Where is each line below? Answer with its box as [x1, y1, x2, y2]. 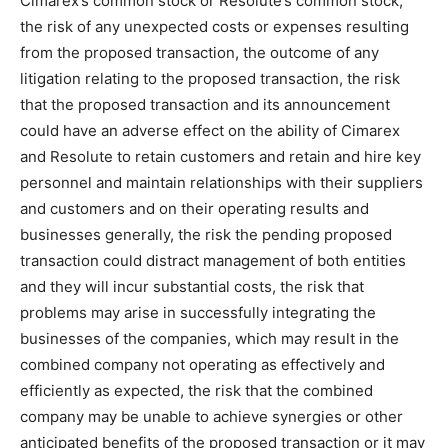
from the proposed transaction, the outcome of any [20, 43, 379, 62]
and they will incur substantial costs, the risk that [20, 277, 364, 296]
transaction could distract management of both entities [20, 251, 406, 270]
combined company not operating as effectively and [20, 355, 385, 374]
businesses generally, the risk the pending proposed [20, 225, 392, 244]
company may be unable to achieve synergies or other [20, 407, 403, 426]
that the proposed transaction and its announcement [20, 95, 390, 114]
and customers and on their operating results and [20, 199, 369, 218]
